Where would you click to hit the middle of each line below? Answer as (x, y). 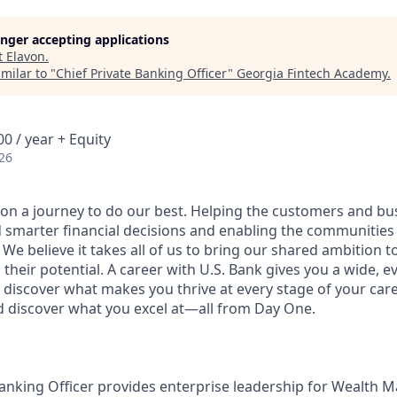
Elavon (26, 56)
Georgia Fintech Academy (312, 73)
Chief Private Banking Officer (142, 73)
